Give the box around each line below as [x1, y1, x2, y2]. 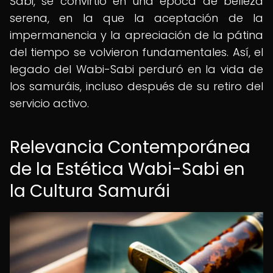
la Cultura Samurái [10, 179, 170, 203]
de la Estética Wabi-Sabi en [10, 157, 245, 181]
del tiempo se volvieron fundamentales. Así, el [10, 44, 263, 60]
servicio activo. [10, 96, 89, 111]
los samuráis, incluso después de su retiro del [10, 79, 263, 94]
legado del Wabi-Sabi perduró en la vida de [10, 62, 263, 77]
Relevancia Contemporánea [10, 135, 250, 159]
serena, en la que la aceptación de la [10, 10, 263, 26]
